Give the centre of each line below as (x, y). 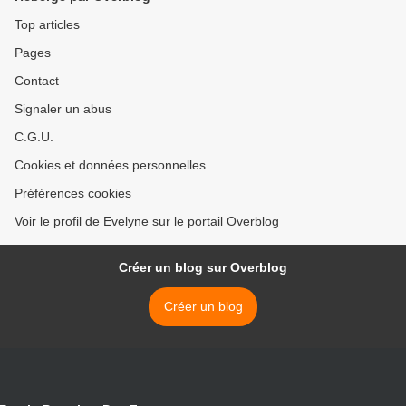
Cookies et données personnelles (110, 165)
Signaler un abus (63, 109)
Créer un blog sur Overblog (203, 268)
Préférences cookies (73, 193)
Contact (37, 81)
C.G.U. (34, 137)
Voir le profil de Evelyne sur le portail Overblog (147, 222)
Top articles (47, 25)
